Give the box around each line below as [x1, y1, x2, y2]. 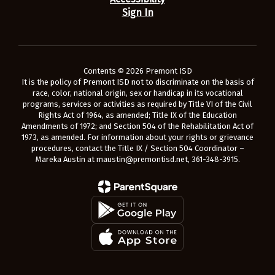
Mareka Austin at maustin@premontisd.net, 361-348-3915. [35, 155, 240, 164]
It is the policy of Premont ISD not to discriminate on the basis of [21, 77, 254, 87]
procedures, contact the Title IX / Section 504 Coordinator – [31, 144, 244, 153]
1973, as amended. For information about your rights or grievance [21, 133, 254, 142]
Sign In [122, 7, 153, 18]
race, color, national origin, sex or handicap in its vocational [32, 88, 243, 98]
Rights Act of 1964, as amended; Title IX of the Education [38, 110, 237, 120]
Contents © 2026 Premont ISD [83, 66, 192, 76]
